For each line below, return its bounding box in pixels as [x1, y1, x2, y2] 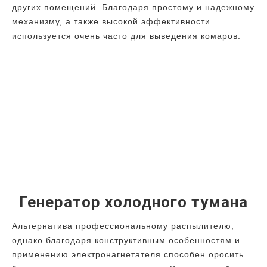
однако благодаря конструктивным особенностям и [12, 235, 240, 246]
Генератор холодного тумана [19, 193, 248, 212]
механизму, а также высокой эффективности [12, 17, 210, 27]
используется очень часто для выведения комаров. [12, 31, 241, 41]
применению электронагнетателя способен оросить [12, 250, 244, 260]
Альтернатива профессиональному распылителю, [12, 221, 234, 231]
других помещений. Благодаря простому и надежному [12, 2, 254, 13]
